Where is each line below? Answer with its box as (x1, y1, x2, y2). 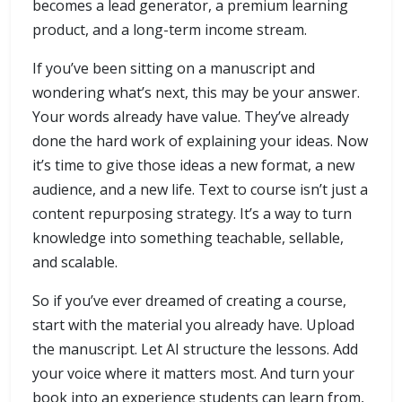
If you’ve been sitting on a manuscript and (32, 58, 315, 79)
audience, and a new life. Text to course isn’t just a (32, 179, 368, 200)
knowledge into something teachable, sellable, (32, 228, 344, 249)
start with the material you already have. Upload (32, 315, 354, 336)
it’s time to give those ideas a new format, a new (32, 155, 354, 176)
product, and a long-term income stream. (32, 20, 307, 40)
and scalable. (32, 252, 118, 273)
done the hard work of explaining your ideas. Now (32, 131, 368, 152)
